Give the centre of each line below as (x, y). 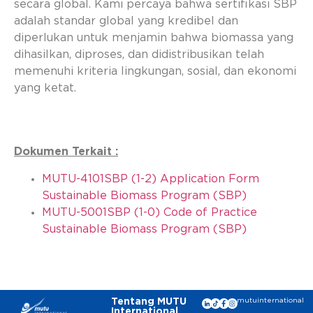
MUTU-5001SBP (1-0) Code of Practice (150, 212)
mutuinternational (271, 300)
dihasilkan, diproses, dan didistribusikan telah (139, 55)
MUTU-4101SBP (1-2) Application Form (151, 179)
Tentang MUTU (149, 301)
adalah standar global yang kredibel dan (126, 21)
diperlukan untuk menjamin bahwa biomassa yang (154, 38)
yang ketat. (45, 88)
